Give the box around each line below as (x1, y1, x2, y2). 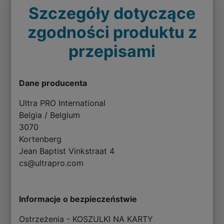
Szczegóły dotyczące (28, 3, 195, 23)
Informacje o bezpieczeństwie (19, 193, 137, 204)
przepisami (68, 41, 155, 61)
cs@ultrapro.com (19, 157, 84, 168)
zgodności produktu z (27, 22, 197, 42)
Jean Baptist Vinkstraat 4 (19, 145, 115, 156)
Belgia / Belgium (19, 109, 80, 120)
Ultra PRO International (19, 97, 106, 108)
